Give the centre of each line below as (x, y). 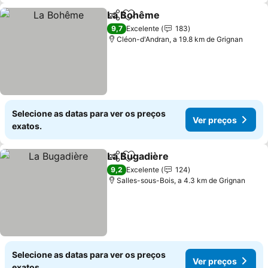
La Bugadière (138, 156)
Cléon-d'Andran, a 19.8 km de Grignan (180, 39)
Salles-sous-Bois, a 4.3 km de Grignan (181, 180)
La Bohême (134, 15)
